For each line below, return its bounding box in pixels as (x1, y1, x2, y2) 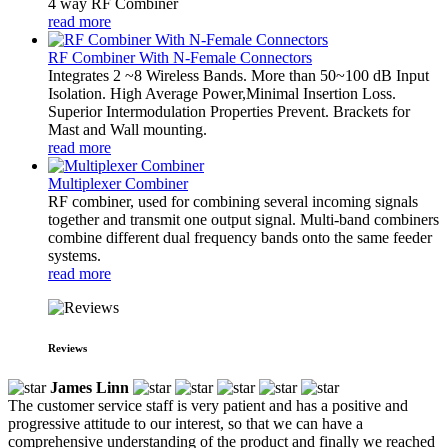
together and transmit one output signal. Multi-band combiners (48, 210, 439, 228)
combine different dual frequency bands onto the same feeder (48, 228, 432, 246)
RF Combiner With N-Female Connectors (48, 48, 312, 66)
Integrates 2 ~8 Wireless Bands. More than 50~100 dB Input (48, 66, 429, 84)
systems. (48, 246, 101, 264)
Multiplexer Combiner (48, 174, 188, 192)
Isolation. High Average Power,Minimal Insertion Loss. (48, 84, 396, 102)
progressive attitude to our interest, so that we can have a (8, 414, 363, 432)
